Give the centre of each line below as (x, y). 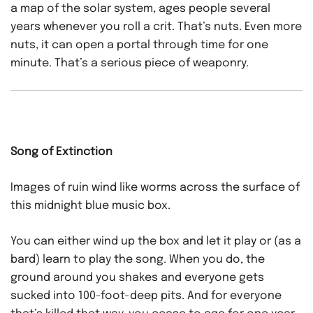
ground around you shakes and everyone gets (137, 278)
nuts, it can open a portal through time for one (139, 45)
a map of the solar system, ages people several (140, 9)
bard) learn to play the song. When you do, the (138, 260)
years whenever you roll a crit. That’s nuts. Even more (156, 27)
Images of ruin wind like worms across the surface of (155, 188)
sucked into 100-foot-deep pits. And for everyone (146, 296)
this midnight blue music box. (90, 206)
